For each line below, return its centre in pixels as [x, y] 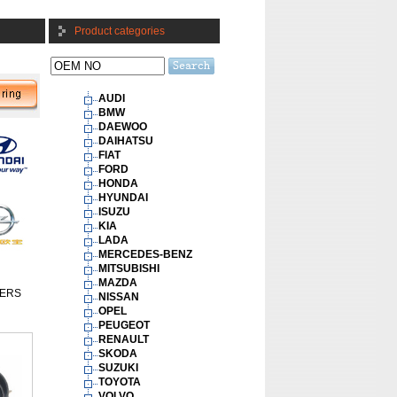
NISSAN [120, 297]
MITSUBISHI [130, 269]
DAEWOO [124, 127]
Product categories [120, 31]
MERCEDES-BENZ [147, 254]
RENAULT [125, 339]
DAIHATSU [127, 141]
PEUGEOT [125, 325]
